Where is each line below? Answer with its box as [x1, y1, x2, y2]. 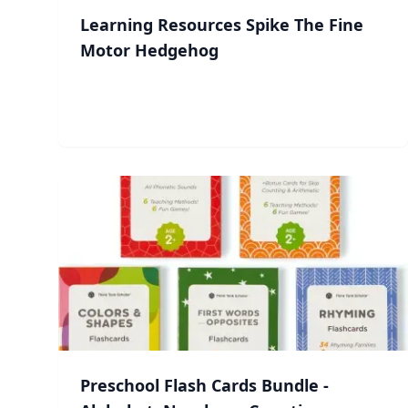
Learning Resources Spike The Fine [80, 14, 363, 36]
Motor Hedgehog [80, 39, 219, 61]
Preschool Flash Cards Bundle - [80, 374, 329, 396]
